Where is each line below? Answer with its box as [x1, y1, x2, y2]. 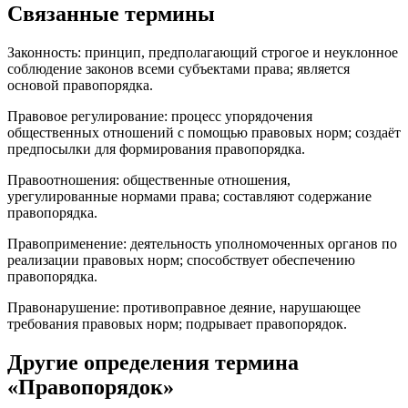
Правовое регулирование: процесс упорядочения [7, 108, 312, 125]
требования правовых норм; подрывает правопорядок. [7, 316, 347, 332]
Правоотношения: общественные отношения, [7, 172, 291, 189]
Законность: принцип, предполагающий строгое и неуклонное [7, 45, 398, 61]
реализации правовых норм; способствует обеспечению [7, 252, 355, 269]
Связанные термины [7, 2, 215, 26]
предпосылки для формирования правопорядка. [7, 141, 305, 158]
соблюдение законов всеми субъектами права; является [7, 61, 350, 77]
